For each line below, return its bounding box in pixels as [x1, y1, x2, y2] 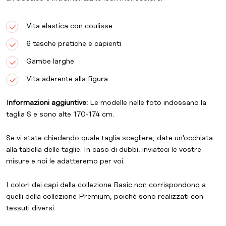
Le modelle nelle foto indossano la [88, 99, 206, 107]
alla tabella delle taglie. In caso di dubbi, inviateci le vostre [6, 146, 201, 154]
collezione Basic [76, 181, 132, 189]
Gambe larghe [26, 58, 74, 66]
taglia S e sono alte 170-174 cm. [6, 110, 114, 119]
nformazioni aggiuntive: [9, 99, 88, 107]
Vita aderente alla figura [26, 75, 108, 83]
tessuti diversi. [6, 204, 55, 212]
